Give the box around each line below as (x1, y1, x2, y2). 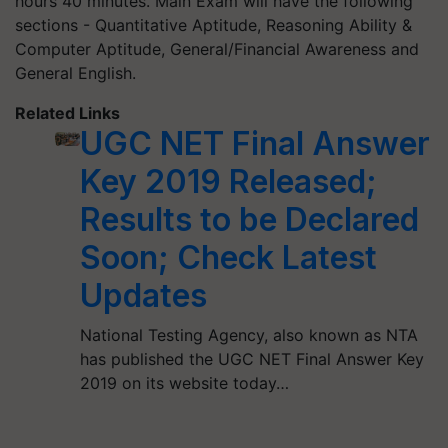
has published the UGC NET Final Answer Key (79, 349, 424, 370)
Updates (79, 276, 207, 316)
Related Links (15, 103, 120, 124)
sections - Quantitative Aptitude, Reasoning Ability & (15, 15, 412, 36)
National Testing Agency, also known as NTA (79, 325, 418, 346)
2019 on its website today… (79, 373, 289, 394)
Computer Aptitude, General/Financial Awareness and (15, 39, 419, 60)
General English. (15, 63, 136, 84)
